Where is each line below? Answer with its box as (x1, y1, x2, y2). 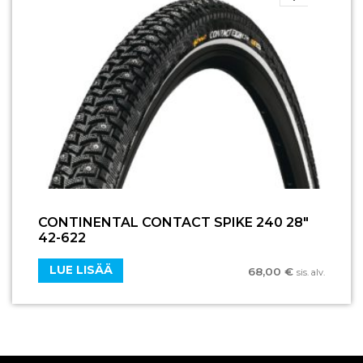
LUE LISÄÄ (49, 263, 113, 277)
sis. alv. (297, 266, 325, 278)
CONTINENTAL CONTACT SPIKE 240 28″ (38, 214, 309, 230)
